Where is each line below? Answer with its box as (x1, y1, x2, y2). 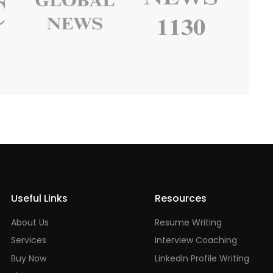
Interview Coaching (155, 234, 237, 247)
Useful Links (11, 191, 68, 205)
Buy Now (11, 252, 46, 264)
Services (11, 234, 46, 247)
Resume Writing (155, 216, 222, 229)
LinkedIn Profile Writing (155, 252, 249, 264)
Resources (155, 191, 207, 205)
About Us (11, 216, 49, 229)
